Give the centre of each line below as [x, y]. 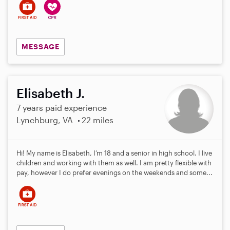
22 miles [97, 120]
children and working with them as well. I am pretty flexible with [114, 162]
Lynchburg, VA [45, 120]
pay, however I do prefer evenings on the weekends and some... [114, 172]
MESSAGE [40, 46]
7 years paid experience [62, 107]
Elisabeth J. [51, 93]
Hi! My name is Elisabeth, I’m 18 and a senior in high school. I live [114, 153]
